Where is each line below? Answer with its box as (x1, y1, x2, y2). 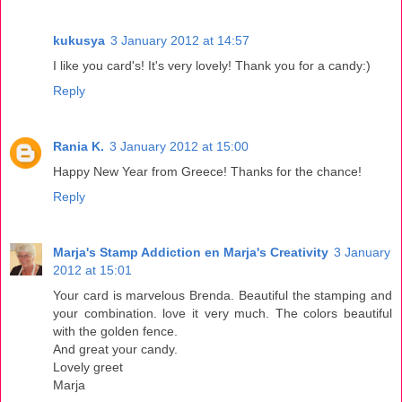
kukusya (53, 32, 105, 48)
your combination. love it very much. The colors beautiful (53, 305, 392, 320)
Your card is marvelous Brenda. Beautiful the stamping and (53, 287, 392, 302)
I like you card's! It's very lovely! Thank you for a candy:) (53, 57, 371, 73)
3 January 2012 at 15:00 (109, 138, 249, 153)
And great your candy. (53, 341, 178, 356)
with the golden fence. (53, 323, 178, 338)
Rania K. (53, 138, 104, 153)
